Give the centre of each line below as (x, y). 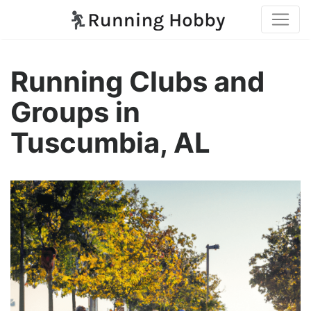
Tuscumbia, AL (110, 143)
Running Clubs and (137, 82)
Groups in (75, 112)
